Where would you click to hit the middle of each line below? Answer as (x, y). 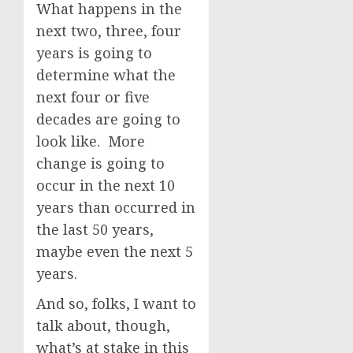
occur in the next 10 (106, 185)
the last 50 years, (95, 229)
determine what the (106, 75)
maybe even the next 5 (115, 251)
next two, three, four (109, 31)
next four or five (93, 97)
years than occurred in (116, 207)
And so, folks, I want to (116, 303)
